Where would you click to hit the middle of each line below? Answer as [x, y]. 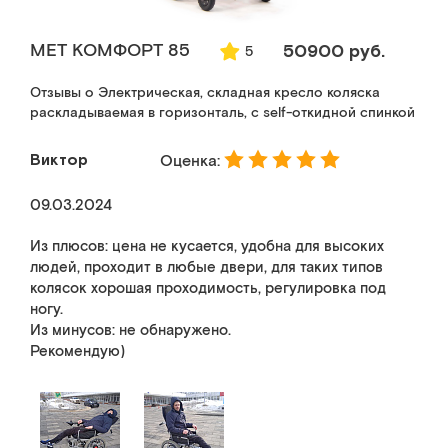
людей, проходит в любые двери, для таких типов [206, 267]
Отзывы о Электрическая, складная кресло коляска [205, 93]
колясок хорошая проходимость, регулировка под [208, 288]
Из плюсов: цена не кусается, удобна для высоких [207, 246]
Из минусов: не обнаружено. [130, 330]
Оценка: [192, 161]
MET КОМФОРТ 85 [110, 50]
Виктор [59, 159]
